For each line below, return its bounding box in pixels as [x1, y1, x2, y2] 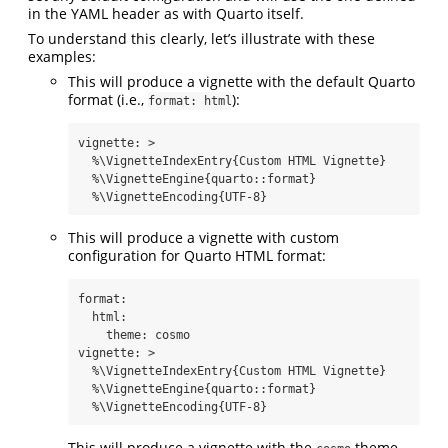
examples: [28, 46, 96, 66]
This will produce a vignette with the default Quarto [68, 71, 415, 91]
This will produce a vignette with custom [68, 227, 339, 247]
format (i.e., [68, 89, 148, 109]
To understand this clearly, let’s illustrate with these [28, 28, 375, 48]
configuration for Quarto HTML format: [68, 245, 326, 265]
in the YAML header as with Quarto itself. [28, 3, 304, 23]
